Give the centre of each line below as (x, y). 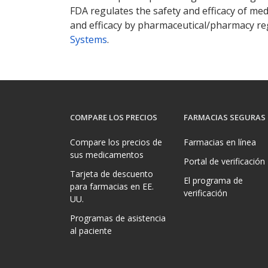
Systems (89, 40)
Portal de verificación (224, 161)
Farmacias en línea (220, 142)
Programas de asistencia (118, 218)
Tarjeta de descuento (112, 174)
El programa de (213, 181)
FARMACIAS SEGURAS (225, 118)
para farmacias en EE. (112, 186)
